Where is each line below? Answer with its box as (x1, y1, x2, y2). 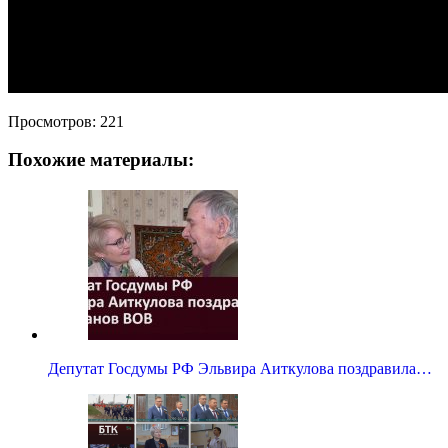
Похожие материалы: (8, 149, 194, 171)
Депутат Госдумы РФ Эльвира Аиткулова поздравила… (48, 360, 432, 378)
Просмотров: (8, 112, 96, 130)
